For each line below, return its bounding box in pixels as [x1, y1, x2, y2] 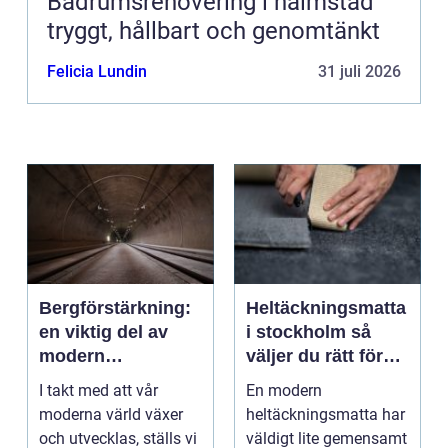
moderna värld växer [39, 405, 183, 425]
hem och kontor [246, 370, 381, 391]
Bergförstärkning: [39, 298, 191, 319]
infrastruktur [39, 370, 146, 391]
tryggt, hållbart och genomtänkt [47, 17, 380, 46]
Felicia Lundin [47, 62, 147, 82]
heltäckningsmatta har [246, 405, 405, 425]
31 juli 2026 [318, 62, 401, 82]
